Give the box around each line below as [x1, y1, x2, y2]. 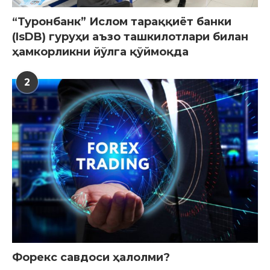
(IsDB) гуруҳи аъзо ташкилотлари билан [12, 30, 248, 43]
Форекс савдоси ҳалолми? [12, 250, 170, 264]
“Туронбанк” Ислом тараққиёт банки [12, 14, 231, 28]
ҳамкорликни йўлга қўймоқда [12, 45, 189, 58]
